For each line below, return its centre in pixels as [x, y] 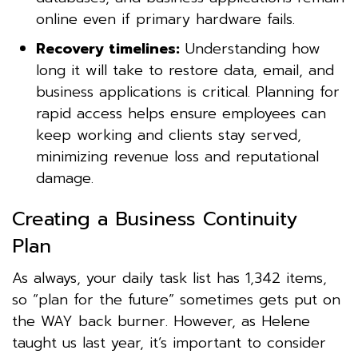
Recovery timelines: [108, 48]
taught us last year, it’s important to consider [169, 342]
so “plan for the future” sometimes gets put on [176, 299]
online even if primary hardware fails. [165, 19]
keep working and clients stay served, [169, 135]
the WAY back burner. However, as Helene [161, 321]
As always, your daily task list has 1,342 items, [169, 278]
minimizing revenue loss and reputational [177, 156]
